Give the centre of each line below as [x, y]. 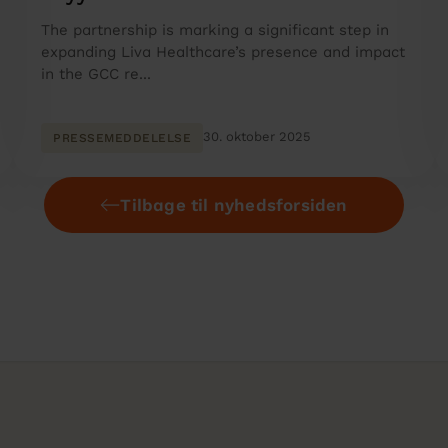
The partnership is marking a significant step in [215, 30]
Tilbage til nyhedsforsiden [234, 205]
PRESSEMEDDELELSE [122, 138]
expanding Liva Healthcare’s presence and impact [223, 52]
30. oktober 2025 [257, 137]
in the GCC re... [96, 74]
